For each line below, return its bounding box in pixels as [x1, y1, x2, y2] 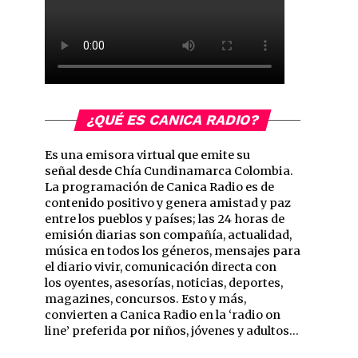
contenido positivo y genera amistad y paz [45, 196, 291, 210]
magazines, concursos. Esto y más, [45, 292, 246, 306]
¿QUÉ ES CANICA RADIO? [85, 112, 261, 128]
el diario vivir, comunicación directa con [45, 260, 276, 274]
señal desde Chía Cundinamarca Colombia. [45, 164, 293, 178]
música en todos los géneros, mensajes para [45, 244, 300, 258]
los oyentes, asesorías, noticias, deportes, [45, 276, 283, 290]
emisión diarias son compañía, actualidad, [45, 228, 292, 242]
